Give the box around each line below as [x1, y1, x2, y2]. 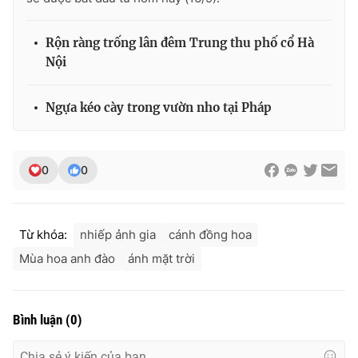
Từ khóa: [19, 226, 67, 242]
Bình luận [13, 311, 66, 328]
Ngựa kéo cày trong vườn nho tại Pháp [46, 99, 272, 115]
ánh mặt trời [128, 250, 195, 266]
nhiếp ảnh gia [80, 226, 156, 242]
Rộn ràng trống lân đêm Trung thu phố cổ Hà [46, 34, 314, 50]
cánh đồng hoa [169, 226, 252, 242]
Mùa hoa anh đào [19, 250, 115, 266]
